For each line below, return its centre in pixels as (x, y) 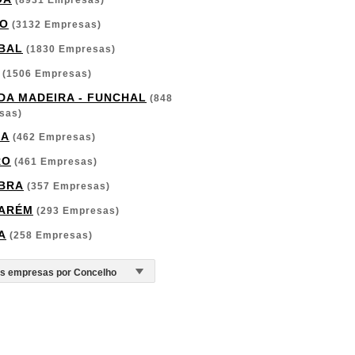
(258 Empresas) (50, 235)
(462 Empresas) (53, 137)
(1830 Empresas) (69, 49)
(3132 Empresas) (55, 25)
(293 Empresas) (76, 211)
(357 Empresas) (67, 186)
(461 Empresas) (54, 162)
